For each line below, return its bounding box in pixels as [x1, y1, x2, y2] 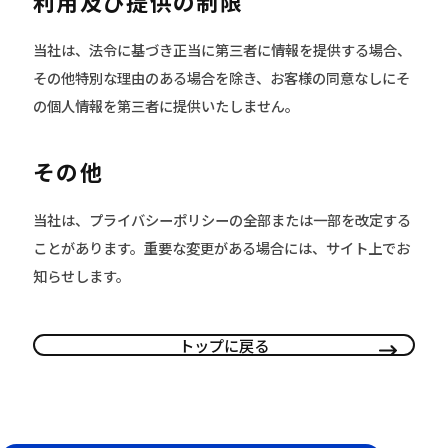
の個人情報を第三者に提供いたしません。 [33, 94, 299, 116]
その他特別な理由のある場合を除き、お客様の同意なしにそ [33, 66, 410, 88]
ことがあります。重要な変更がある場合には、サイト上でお [33, 236, 410, 258]
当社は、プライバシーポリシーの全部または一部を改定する [33, 208, 411, 230]
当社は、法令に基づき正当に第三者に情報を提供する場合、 [33, 38, 411, 60]
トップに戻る [179, 333, 269, 356]
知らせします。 [33, 264, 130, 286]
